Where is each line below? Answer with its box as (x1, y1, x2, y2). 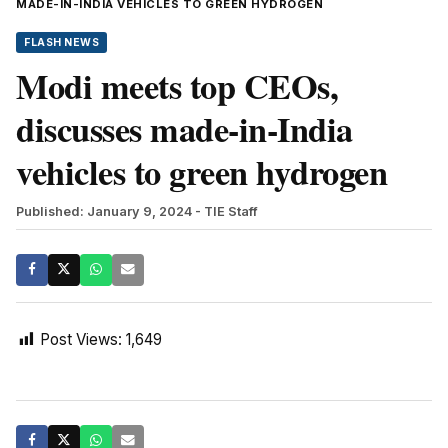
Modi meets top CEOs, (16, 60, 338, 111)
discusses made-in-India (16, 103, 353, 154)
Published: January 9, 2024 (16, 203, 192, 219)
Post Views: (40, 329, 122, 349)
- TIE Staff (195, 203, 258, 219)
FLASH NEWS (24, 35, 99, 49)
